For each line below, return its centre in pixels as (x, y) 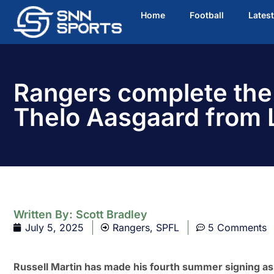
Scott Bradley (112, 215)
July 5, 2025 (54, 228)
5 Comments (237, 228)
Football (207, 15)
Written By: (45, 215)
